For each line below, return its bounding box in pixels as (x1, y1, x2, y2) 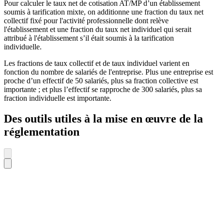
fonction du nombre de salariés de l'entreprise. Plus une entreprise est (4, 68, 213, 77)
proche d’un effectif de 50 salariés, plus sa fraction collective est (4, 77, 198, 85)
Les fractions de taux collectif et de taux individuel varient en (4, 59, 189, 68)
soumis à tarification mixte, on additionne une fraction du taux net (4, 8, 203, 16)
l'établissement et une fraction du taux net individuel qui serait (4, 25, 191, 34)
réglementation (4, 125, 79, 139)
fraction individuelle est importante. (4, 94, 111, 103)
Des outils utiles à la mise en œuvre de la (4, 112, 203, 125)
